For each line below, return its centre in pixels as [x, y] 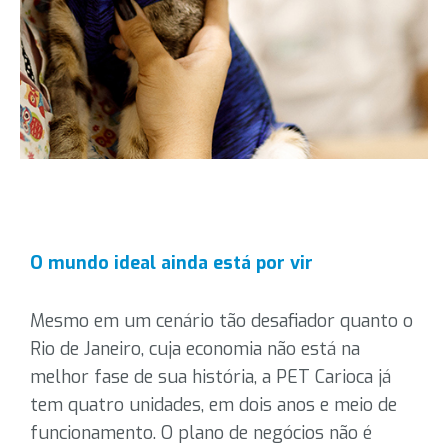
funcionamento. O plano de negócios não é [201, 433]
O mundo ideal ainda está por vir [171, 263]
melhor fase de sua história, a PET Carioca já [210, 377]
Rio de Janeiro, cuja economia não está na [195, 349]
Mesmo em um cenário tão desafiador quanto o [221, 321]
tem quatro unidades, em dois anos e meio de [213, 405]
